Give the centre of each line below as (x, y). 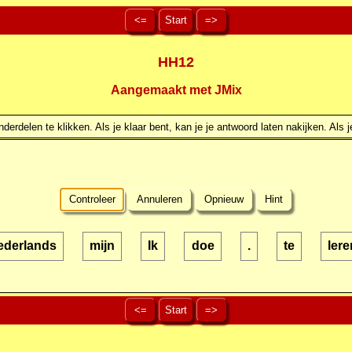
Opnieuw (224, 200)
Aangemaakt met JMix (176, 90)
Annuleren (160, 200)
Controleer (92, 200)
